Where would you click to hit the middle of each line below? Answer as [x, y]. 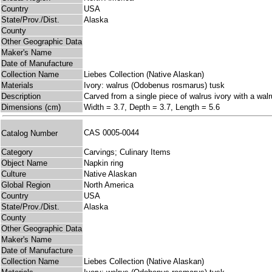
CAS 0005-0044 [114, 133]
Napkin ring [104, 163]
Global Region [26, 185]
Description [21, 97]
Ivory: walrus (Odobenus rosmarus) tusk [154, 86]
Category [17, 152]
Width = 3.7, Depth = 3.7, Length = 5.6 [152, 107]
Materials [17, 86]
